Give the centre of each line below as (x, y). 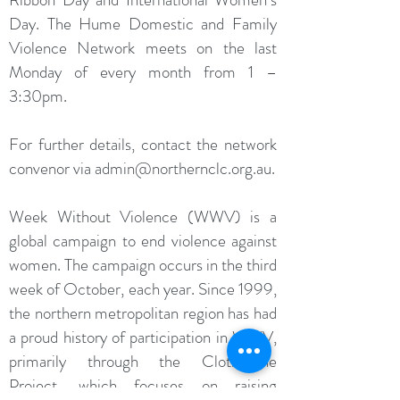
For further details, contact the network (143, 144)
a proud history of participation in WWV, (143, 337)
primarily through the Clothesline (143, 361)
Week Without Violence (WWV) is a (143, 217)
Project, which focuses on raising (143, 385)
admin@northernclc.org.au (183, 168)
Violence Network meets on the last (143, 48)
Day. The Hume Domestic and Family (143, 24)
